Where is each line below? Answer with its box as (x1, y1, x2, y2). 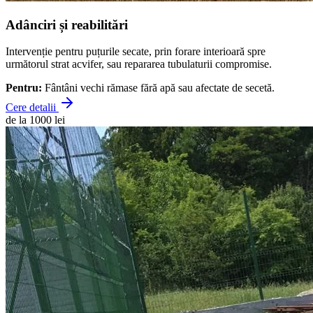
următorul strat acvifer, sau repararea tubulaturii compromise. (6, 58, 272, 71)
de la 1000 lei (6, 114, 65, 126)
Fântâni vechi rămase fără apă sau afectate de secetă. (42, 82, 275, 94)
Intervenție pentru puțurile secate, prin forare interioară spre (6, 45, 265, 58)
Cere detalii (6, 101, 59, 114)
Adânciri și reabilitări (6, 17, 128, 32)
